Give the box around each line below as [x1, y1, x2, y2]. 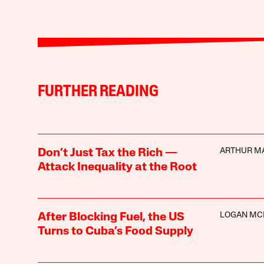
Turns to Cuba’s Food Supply [37, 225, 193, 237]
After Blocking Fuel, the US [37, 211, 184, 223]
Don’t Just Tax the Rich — [37, 147, 177, 159]
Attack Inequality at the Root [37, 161, 197, 173]
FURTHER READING [37, 84, 159, 100]
